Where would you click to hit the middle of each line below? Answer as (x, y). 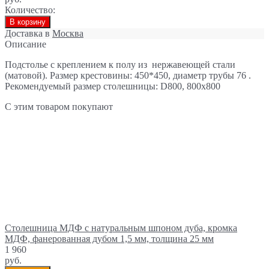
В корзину (28, 22)
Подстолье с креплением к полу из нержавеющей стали (120, 64)
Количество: (30, 10)
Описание (26, 44)
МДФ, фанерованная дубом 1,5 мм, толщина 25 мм (109, 238)
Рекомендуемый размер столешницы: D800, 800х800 (113, 86)
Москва (68, 33)
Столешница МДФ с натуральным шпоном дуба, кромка (121, 228)
